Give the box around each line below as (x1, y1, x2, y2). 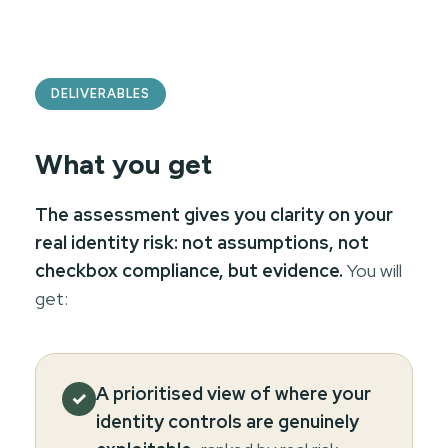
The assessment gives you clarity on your (35, 202, 393, 226)
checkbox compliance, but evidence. (35, 258, 343, 282)
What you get (35, 146, 212, 181)
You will (343, 258, 402, 282)
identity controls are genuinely (96, 409, 359, 433)
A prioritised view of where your (96, 381, 371, 405)
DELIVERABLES (51, 85, 151, 101)
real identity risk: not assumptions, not (35, 230, 369, 254)
